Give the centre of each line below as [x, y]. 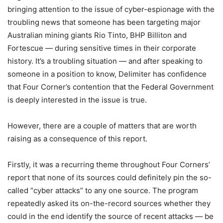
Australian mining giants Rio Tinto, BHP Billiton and [97, 35]
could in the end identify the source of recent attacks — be [111, 216]
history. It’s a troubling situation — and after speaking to [105, 61]
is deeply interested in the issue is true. [77, 100]
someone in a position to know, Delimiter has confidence [107, 74]
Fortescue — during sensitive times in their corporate [102, 48]
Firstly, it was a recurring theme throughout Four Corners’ [109, 165]
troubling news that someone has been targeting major [104, 22]
